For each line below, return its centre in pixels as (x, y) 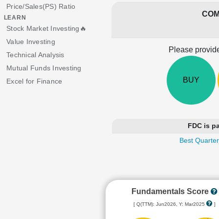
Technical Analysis (35, 55)
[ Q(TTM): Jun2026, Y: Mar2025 (170, 204)
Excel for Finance (34, 81)
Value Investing (31, 42)
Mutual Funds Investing (44, 68)
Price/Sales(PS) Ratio (41, 6)
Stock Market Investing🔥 (46, 28)
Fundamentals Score (171, 191)
